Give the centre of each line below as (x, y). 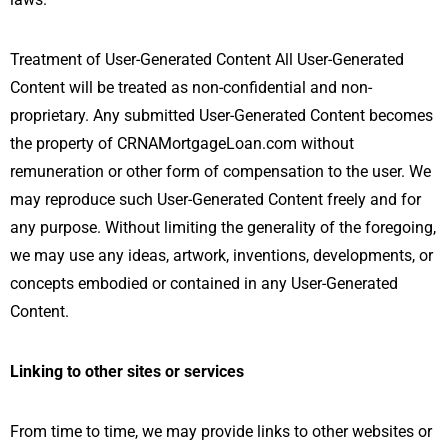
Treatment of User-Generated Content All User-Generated (207, 59)
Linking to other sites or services (127, 371)
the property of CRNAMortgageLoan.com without (182, 143)
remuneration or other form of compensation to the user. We (220, 171)
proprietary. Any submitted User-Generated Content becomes (221, 115)
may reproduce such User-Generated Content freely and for (215, 199)
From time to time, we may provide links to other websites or (221, 431)
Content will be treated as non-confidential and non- (191, 87)
